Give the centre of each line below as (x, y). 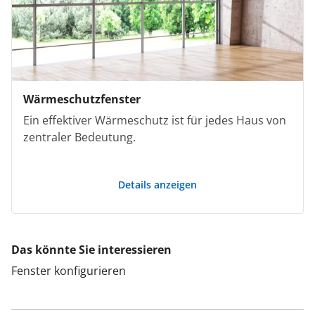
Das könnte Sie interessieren (91, 249)
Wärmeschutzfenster (82, 99)
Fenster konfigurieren (69, 270)
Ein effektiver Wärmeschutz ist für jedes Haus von (155, 120)
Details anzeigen (157, 184)
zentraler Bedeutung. (79, 137)
